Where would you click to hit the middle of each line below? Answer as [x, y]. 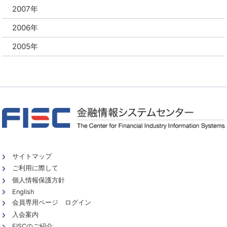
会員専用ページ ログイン [52, 203]
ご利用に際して [35, 168]
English [24, 192]
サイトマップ [32, 156]
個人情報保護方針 [39, 180]
